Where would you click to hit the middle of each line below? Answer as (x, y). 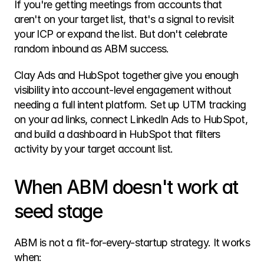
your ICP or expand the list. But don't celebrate (121, 34)
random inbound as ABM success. (92, 49)
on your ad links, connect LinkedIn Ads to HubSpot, (131, 119)
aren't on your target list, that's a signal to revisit (124, 19)
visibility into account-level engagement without (123, 90)
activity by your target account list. (94, 149)
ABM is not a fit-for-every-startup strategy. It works (132, 242)
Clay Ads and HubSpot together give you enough (126, 75)
